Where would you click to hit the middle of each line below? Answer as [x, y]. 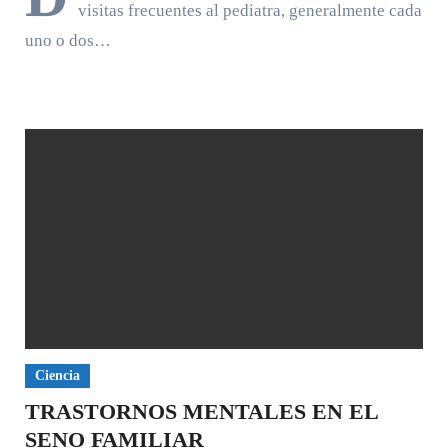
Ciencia [57, 375]
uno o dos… [67, 40]
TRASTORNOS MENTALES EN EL [201, 411]
